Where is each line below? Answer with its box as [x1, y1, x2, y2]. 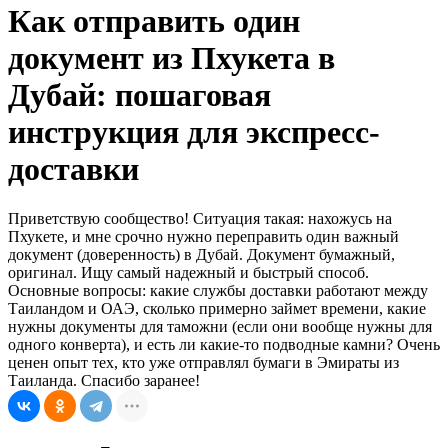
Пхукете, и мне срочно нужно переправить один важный [8, 227, 399, 245]
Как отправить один [8, 3, 300, 40]
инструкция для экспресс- [8, 114, 380, 151]
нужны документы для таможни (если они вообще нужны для [8, 317, 432, 335]
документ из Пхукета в [8, 40, 335, 77]
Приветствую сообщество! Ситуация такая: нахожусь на [8, 209, 392, 227]
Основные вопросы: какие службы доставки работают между [8, 281, 428, 299]
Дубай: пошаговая [8, 77, 271, 114]
